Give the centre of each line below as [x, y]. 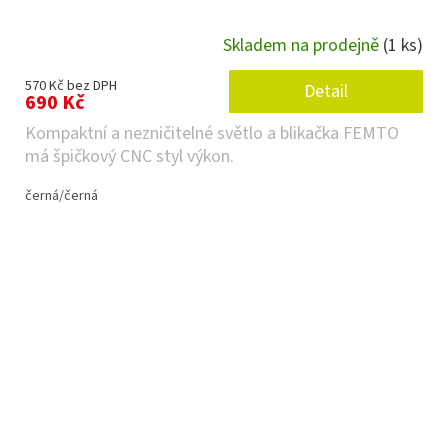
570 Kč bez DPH [71, 86]
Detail [326, 92]
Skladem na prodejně [303, 45]
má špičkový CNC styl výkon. [129, 157]
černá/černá [61, 196]
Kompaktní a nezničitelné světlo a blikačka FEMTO [212, 134]
